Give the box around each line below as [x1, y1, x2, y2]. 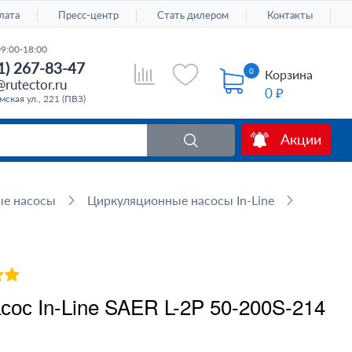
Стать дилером [157, 8, 229, 21]
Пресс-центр [58, 8, 119, 21]
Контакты [267, 8, 313, 21]
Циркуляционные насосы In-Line [86, 192, 274, 207]
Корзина [265, 67, 313, 82]
